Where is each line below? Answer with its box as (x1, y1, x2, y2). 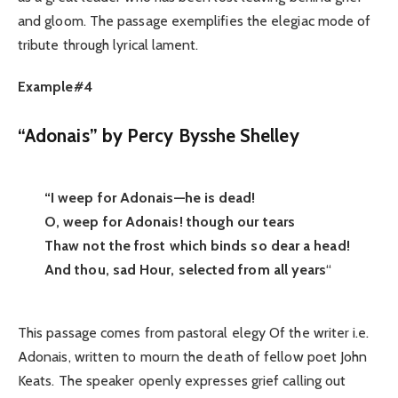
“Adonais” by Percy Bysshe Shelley (18, 124, 299, 147)
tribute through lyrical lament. (18, 36, 199, 54)
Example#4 (18, 77, 92, 95)
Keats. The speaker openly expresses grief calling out (18, 371, 346, 389)
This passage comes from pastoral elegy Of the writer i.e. (18, 323, 370, 341)
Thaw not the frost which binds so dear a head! (44, 236, 350, 254)
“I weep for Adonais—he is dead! (44, 188, 256, 206)
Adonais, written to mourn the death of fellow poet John (18, 347, 368, 365)
